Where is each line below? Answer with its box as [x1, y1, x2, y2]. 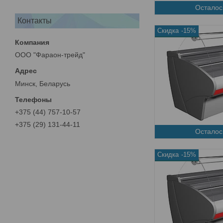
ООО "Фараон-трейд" [15, 50, 85, 59]
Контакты [17, 16, 52, 25]
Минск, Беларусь [15, 79, 70, 88]
